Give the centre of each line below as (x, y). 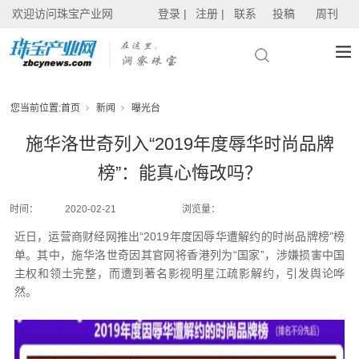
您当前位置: (36, 108)
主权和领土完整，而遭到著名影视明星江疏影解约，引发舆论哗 (179, 273)
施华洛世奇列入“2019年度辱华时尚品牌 (179, 144)
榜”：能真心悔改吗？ (179, 173)
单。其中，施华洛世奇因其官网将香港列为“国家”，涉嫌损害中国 (179, 255)
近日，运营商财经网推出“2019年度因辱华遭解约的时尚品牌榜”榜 (179, 236)
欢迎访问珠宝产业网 (63, 14)
